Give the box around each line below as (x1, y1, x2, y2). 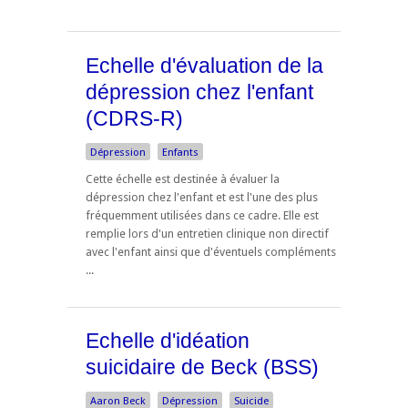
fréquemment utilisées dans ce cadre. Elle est (86, 208, 319, 222)
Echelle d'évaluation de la (86, 54, 323, 77)
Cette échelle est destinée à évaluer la (86, 171, 280, 186)
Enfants (162, 145, 199, 158)
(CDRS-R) (86, 107, 183, 130)
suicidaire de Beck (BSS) (86, 355, 319, 380)
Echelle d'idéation (86, 329, 250, 353)
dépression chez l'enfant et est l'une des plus (86, 189, 318, 204)
